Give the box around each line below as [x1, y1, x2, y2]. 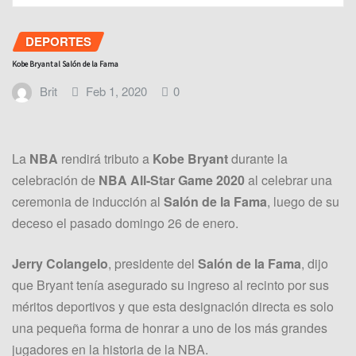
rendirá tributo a [58, 149, 153, 168]
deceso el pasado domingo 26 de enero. [12, 213, 238, 232]
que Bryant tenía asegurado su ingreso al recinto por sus [12, 275, 329, 294]
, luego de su [267, 192, 339, 211]
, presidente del [108, 253, 198, 273]
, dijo [301, 253, 328, 273]
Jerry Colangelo [12, 253, 108, 273]
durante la [228, 149, 288, 168]
